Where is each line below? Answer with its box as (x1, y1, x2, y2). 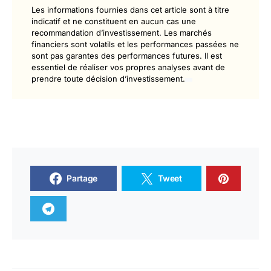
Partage (67, 173, 97, 183)
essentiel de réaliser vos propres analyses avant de (31, 62, 225, 72)
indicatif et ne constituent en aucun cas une (31, 16, 196, 26)
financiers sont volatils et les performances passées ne (31, 39, 239, 49)
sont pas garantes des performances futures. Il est (31, 51, 222, 60)
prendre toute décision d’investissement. (31, 74, 185, 83)
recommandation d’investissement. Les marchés (31, 28, 212, 38)
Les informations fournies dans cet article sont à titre (31, 5, 229, 15)
